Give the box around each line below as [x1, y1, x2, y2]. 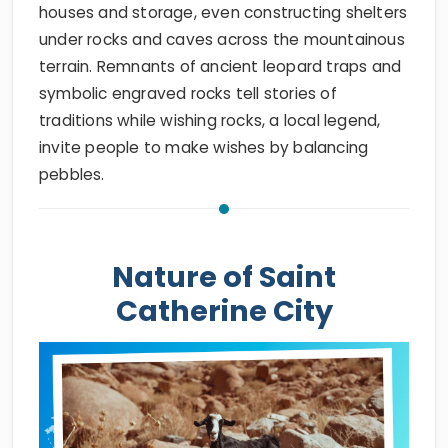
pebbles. [39, 163, 105, 185]
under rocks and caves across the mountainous [39, 28, 405, 50]
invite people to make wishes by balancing [39, 136, 369, 158]
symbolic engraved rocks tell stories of [39, 82, 337, 104]
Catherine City [115, 290, 333, 331]
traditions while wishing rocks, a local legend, [39, 109, 381, 131]
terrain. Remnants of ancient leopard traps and [39, 55, 402, 77]
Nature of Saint [112, 256, 336, 297]
